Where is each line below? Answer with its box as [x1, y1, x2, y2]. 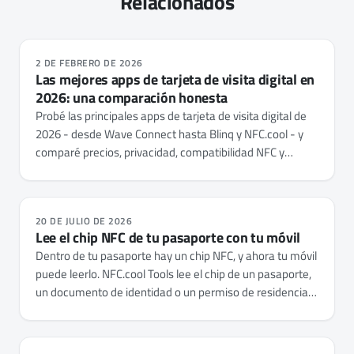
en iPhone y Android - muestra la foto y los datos [36, 300, 277, 319]
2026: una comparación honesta [36, 86, 228, 108]
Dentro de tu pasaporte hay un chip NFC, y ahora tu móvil [36, 246, 317, 265]
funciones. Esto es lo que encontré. [36, 160, 208, 179]
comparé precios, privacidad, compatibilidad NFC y [36, 142, 284, 161]
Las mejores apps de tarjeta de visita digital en [36, 68, 315, 90]
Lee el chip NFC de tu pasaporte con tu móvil [36, 226, 301, 248]
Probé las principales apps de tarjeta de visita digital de [36, 106, 307, 125]
